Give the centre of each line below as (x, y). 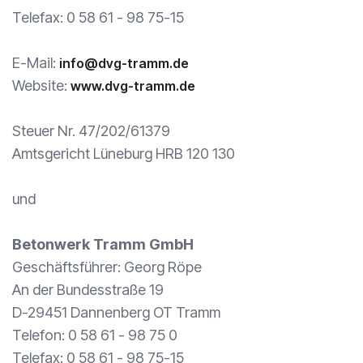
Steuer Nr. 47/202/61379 (91, 131)
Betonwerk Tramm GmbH (103, 244)
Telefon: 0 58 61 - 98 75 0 (95, 335)
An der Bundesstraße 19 (88, 290)
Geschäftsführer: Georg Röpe (107, 267)
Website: (41, 85)
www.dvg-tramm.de (133, 86)
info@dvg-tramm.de (124, 63)
